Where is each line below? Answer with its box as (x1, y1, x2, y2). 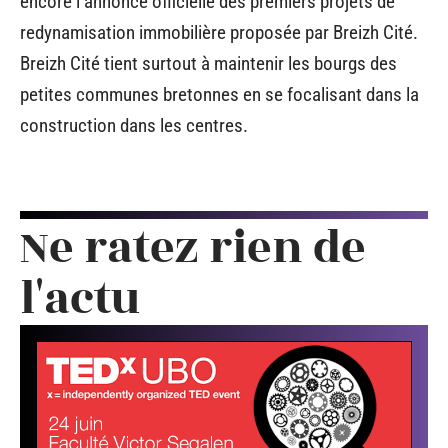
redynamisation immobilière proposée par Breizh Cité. (20, 21, 418, 44)
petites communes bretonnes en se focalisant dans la (20, 83, 419, 106)
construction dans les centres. (20, 114, 248, 137)
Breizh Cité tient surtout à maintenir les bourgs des (20, 52, 397, 75)
